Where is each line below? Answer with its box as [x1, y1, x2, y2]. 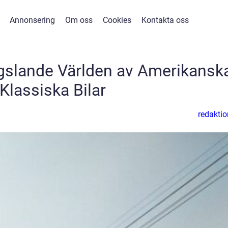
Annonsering [10, 15, 55, 25]
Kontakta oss [141, 15, 189, 25]
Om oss [65, 15, 93, 25]
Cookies [103, 15, 131, 25]
